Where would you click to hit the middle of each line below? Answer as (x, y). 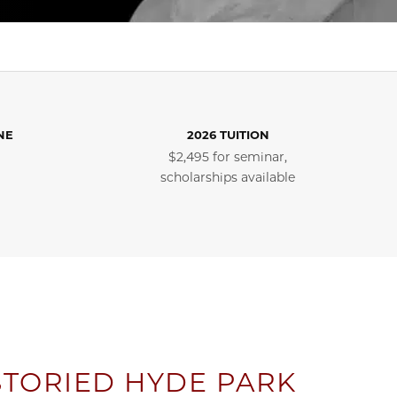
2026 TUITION (228, 135)
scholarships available (228, 177)
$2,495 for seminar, (228, 157)
